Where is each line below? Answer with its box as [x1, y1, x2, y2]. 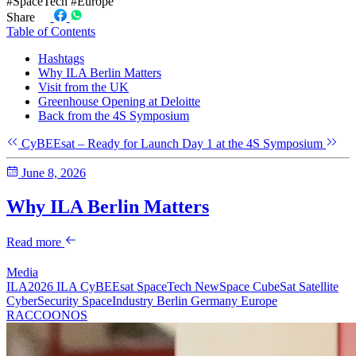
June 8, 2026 [18, 165, 86, 180]
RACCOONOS [6, 308, 87, 322]
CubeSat [253, 279, 299, 293]
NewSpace [195, 279, 253, 293]
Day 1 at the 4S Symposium [182, 136, 326, 150]
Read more [6, 234, 64, 249]
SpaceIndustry [82, 293, 157, 308]
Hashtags [38, 51, 84, 65]
